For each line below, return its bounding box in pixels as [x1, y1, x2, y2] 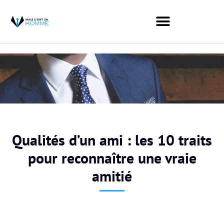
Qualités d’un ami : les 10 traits [12, 129, 212, 149]
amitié [92, 165, 132, 185]
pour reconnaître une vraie [27, 147, 196, 167]
